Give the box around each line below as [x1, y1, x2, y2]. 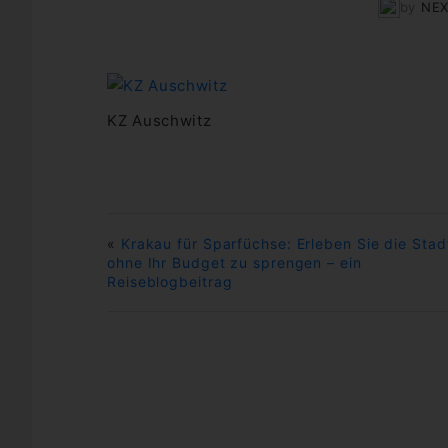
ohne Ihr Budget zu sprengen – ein [107, 254, 362, 272]
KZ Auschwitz [107, 111, 212, 131]
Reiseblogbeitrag [107, 273, 233, 291]
